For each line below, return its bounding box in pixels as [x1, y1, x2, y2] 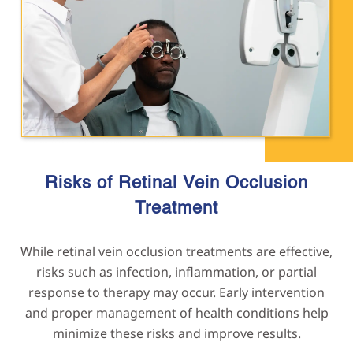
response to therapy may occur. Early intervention [28, 283, 325, 301]
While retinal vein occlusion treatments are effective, [20, 242, 333, 260]
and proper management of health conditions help [24, 303, 329, 321]
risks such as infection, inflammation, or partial [36, 262, 317, 281]
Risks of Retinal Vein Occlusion [45, 174, 308, 192]
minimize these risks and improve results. [52, 324, 301, 342]
